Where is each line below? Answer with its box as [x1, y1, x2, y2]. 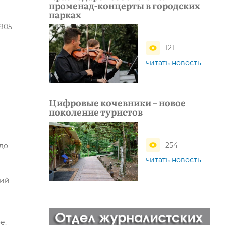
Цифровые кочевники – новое [49, 95, 186, 109]
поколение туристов [49, 104, 143, 119]
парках [49, 8, 81, 22]
